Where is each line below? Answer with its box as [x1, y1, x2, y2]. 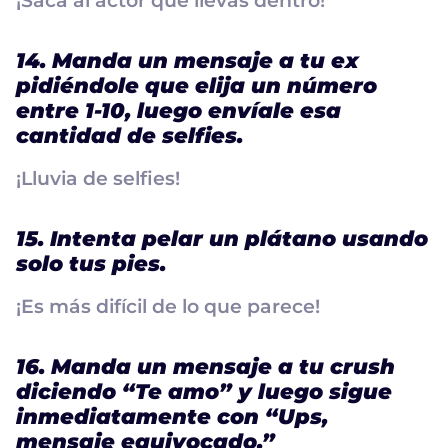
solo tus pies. [16, 250, 166, 276]
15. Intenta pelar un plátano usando [16, 225, 428, 251]
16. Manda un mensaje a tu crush [16, 353, 395, 379]
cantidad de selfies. [16, 122, 243, 148]
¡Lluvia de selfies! [16, 166, 180, 190]
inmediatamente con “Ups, [16, 403, 328, 429]
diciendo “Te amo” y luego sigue [16, 378, 392, 404]
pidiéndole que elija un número [16, 72, 377, 98]
